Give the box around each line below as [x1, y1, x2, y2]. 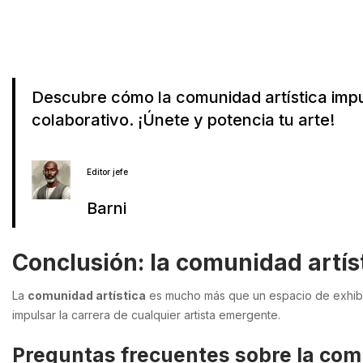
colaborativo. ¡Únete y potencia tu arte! [32, 110, 335, 130]
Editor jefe [87, 167, 128, 177]
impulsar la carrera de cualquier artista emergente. [12, 307, 280, 322]
